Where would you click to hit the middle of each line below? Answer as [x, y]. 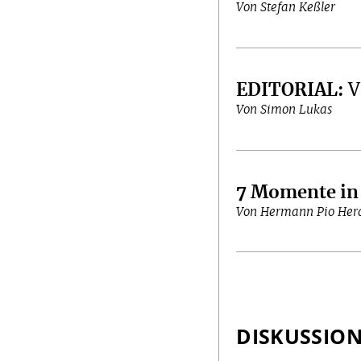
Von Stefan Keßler [286, 8]
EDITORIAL [287, 91]
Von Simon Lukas [284, 110]
